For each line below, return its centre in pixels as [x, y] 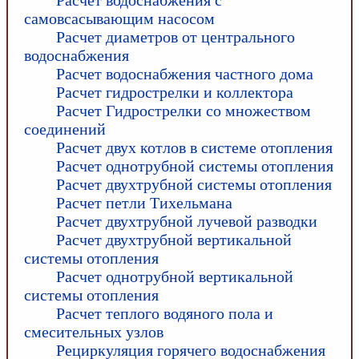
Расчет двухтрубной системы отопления [194, 184]
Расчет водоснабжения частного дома [185, 73]
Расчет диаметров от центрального [175, 36]
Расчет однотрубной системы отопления [195, 165]
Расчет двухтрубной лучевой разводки [187, 221]
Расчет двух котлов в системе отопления [194, 147]
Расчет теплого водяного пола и [165, 313]
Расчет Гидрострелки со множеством [184, 110]
